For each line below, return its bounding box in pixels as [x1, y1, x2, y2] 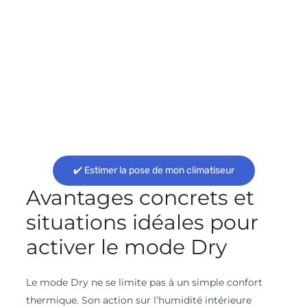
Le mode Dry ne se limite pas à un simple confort [25, 276, 262, 289]
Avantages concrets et [25, 185, 254, 211]
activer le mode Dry [25, 234, 227, 260]
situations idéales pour [25, 210, 258, 236]
